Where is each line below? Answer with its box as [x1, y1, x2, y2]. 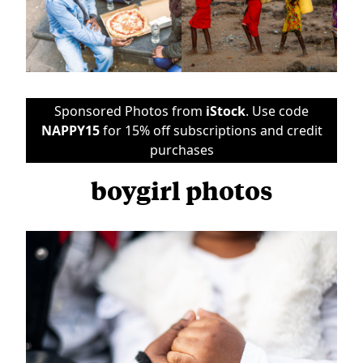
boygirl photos [91, 173, 272, 206]
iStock [206, 101, 246, 120]
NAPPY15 [41, 121, 100, 139]
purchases [149, 140, 214, 159]
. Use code [246, 101, 309, 120]
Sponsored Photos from [54, 101, 206, 120]
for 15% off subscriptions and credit [99, 121, 322, 139]
